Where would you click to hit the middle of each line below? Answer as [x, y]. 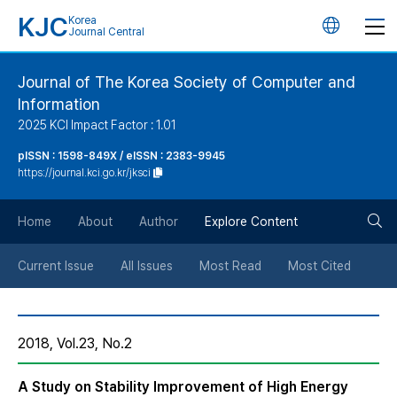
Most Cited [319, 266]
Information [59, 104]
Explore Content [251, 222]
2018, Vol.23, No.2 [75, 343]
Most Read [230, 266]
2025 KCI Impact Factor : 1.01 [97, 125]
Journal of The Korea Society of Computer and [187, 82]
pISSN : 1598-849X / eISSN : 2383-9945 [121, 156]
